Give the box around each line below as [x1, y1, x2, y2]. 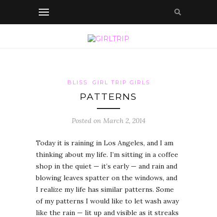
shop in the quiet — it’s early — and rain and [36, 162, 177, 171]
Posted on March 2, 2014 [72, 116, 145, 125]
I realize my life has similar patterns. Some [36, 185, 174, 194]
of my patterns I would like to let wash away [36, 197, 179, 206]
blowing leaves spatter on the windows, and [36, 173, 177, 183]
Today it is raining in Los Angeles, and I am [36, 139, 173, 148]
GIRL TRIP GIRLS [92, 79, 150, 86]
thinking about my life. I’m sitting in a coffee [36, 150, 178, 159]
